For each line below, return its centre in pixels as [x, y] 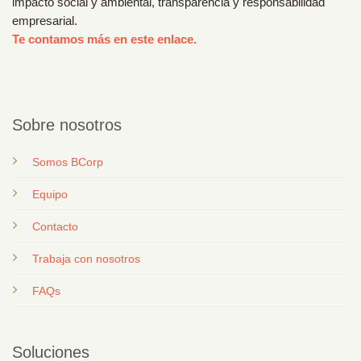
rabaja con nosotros [89, 258]
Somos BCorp [67, 162]
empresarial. [45, 21]
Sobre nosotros [66, 124]
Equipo [50, 194]
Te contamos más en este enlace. [104, 40]
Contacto [55, 226]
